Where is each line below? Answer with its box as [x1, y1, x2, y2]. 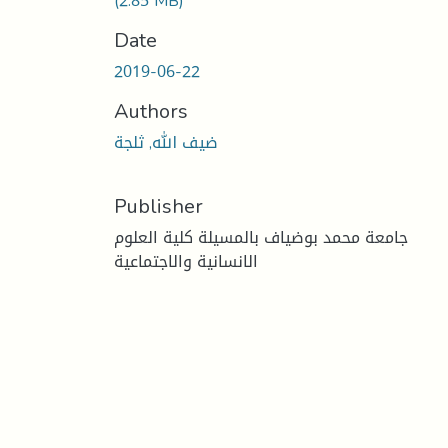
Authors [114, 91, 188, 130]
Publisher [114, 186, 203, 225]
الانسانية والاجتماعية [114, 245, 258, 277]
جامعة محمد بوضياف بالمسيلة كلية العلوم [114, 221, 408, 253]
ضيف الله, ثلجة [114, 126, 218, 158]
